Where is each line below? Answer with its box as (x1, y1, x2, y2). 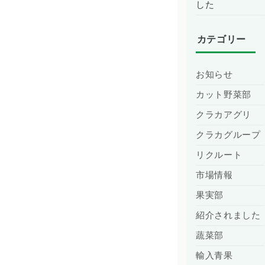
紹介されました (196, 210, 261, 220)
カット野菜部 (196, 89, 251, 99)
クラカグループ (196, 130, 261, 140)
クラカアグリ (196, 109, 251, 119)
